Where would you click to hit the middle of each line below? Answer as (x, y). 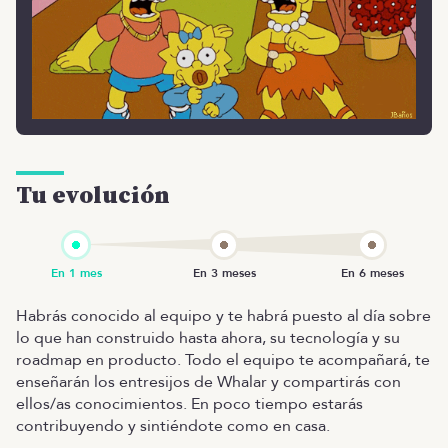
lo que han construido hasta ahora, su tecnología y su (208, 337)
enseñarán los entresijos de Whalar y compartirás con (208, 381)
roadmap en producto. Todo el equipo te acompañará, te (223, 359)
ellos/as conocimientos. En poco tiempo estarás (189, 403)
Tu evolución (93, 195)
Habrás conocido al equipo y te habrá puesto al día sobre (223, 315)
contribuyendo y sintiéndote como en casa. (173, 425)
